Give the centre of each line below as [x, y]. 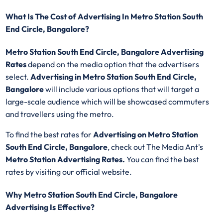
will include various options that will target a [122, 89]
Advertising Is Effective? [50, 207]
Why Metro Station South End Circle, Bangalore [92, 195]
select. [18, 77]
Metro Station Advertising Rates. [66, 160]
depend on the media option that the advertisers [114, 64]
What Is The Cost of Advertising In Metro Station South [105, 16]
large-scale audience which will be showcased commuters [108, 102]
